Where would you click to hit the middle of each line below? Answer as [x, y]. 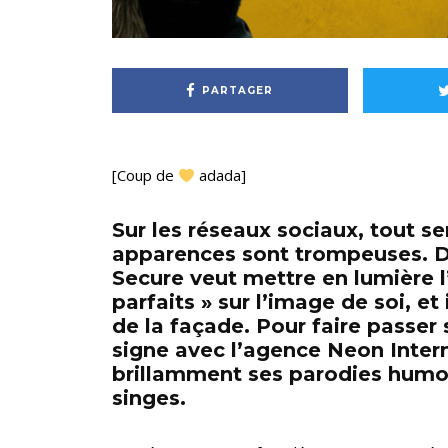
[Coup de [145, 175]
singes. [149, 398]
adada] [221, 175]
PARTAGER [238, 90]
